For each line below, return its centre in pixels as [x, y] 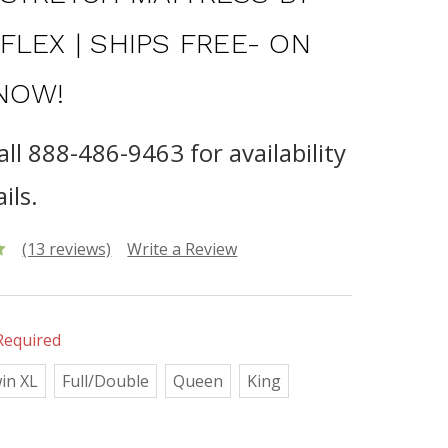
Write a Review [182, 248]
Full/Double [106, 380]
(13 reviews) [67, 248]
